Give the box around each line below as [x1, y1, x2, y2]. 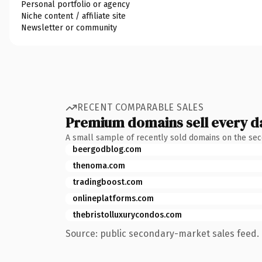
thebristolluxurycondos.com [73, 209, 182, 220]
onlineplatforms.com [73, 193, 154, 204]
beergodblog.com [73, 144, 142, 154]
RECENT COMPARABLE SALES [77, 102, 204, 113]
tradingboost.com [73, 177, 143, 187]
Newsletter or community [21, 22, 117, 33]
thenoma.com [73, 160, 125, 171]
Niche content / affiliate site [21, 11, 126, 21]
